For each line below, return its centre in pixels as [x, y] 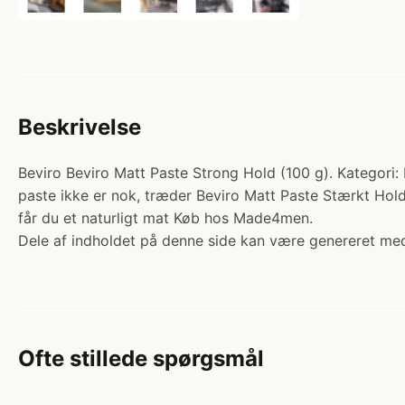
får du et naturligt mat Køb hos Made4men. [165, 217]
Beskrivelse [80, 127]
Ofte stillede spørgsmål [141, 358]
